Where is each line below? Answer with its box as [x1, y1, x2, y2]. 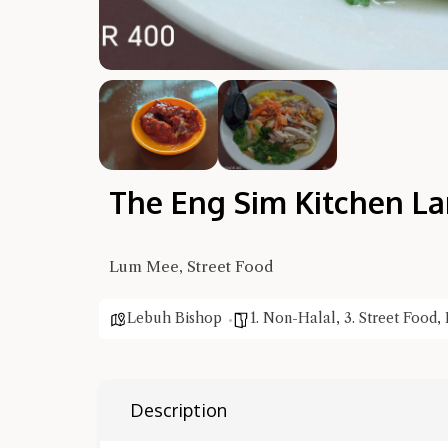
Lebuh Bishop [127, 309, 222, 327]
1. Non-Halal [250, 309, 336, 327]
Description [130, 399, 227, 421]
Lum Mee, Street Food [109, 257, 273, 276]
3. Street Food [344, 309, 437, 327]
